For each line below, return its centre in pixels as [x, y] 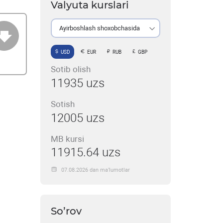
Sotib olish [70, 69]
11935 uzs [77, 83]
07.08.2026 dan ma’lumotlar [95, 170]
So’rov [66, 211]
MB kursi [67, 139]
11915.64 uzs [85, 153]
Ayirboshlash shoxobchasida [99, 28]
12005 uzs [77, 118]
